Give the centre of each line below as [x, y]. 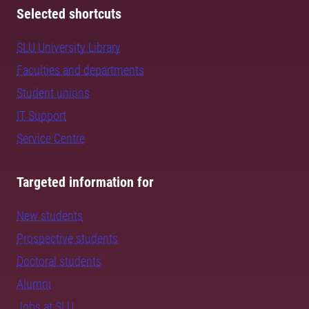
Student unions [53, 93]
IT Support [41, 116]
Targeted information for [85, 182]
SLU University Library [69, 47]
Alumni [34, 284]
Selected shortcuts [69, 14]
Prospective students [67, 238]
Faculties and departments [80, 70]
